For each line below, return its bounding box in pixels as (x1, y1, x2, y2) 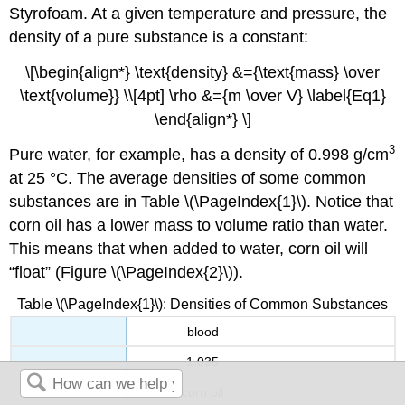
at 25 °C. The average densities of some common (9, 168, 367, 187)
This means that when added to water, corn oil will (9, 239, 369, 258)
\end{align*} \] (154, 110, 251, 129)
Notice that (311, 192, 394, 211)
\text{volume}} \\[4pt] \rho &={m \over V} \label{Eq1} (19, 87, 386, 106)
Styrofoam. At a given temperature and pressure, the (9, 5, 388, 24)
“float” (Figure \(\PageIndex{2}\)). (9, 262, 244, 281)
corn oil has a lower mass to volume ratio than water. (9, 215, 389, 234)
